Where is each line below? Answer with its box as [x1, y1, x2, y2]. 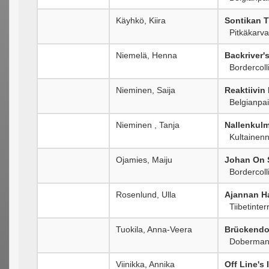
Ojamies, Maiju [116, 154, 172, 165]
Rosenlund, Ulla [116, 189, 176, 199]
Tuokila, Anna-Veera [116, 224, 192, 234]
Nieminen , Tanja [116, 119, 180, 130]
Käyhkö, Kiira [116, 15, 166, 25]
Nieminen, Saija [116, 85, 175, 95]
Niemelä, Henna [116, 50, 177, 60]
